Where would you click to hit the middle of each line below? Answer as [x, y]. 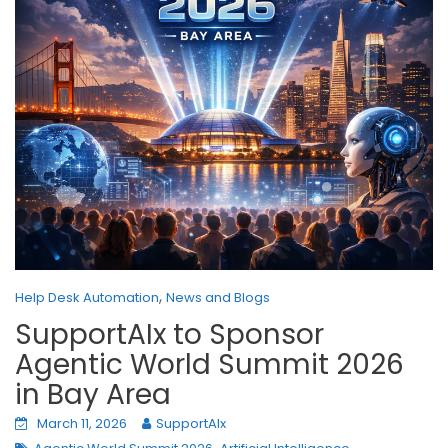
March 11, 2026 [82, 423]
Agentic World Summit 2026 [209, 364]
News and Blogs [218, 297]
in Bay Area [93, 394]
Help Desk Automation [87, 297]
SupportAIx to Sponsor [169, 334]
